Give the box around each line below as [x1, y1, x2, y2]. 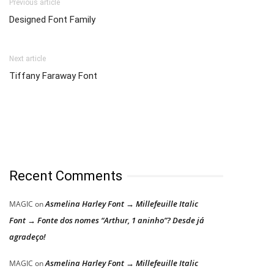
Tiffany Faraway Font [9, 70, 97, 81]
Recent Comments [9, 168, 122, 183]
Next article [9, 54, 46, 63]
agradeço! [9, 231, 46, 242]
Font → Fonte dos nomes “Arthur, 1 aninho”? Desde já [9, 214, 204, 226]
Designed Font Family [9, 13, 95, 25]
